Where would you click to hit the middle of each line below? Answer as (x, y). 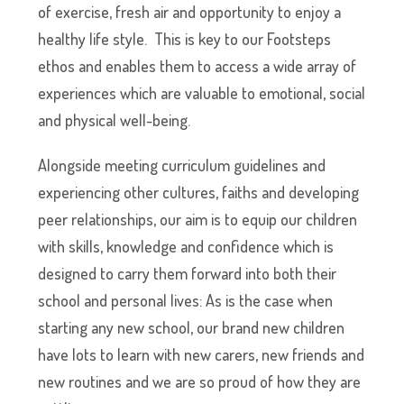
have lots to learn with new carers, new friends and (202, 354)
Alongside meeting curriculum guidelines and (182, 165)
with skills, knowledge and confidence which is (186, 246)
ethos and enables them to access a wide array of (197, 66)
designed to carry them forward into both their (188, 273)
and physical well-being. (115, 120)
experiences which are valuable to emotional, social (202, 93)
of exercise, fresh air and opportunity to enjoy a (190, 12)
